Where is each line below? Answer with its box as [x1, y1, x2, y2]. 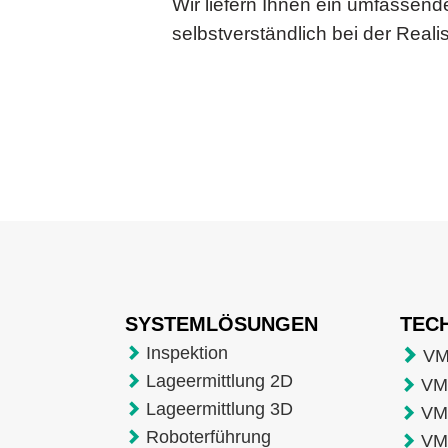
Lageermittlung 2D [145, 370, 293, 391]
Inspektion [145, 342, 228, 363]
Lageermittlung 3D [145, 398, 293, 419]
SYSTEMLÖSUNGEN [124, 312, 324, 335]
